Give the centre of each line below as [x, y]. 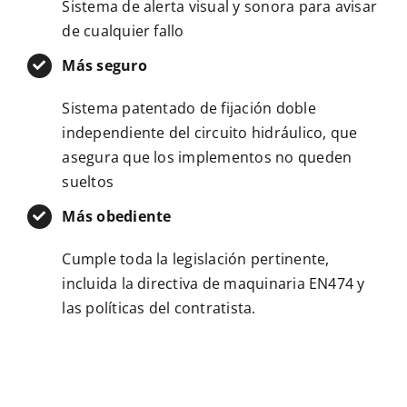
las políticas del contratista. [159, 308]
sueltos [88, 181]
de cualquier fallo [123, 30]
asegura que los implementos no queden [207, 157]
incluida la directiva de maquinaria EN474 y [213, 283]
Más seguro [104, 65]
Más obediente [117, 216]
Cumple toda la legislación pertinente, [196, 258]
